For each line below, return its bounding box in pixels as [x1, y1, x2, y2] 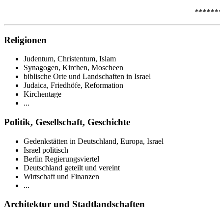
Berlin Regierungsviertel [24, 154, 99, 163]
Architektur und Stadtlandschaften [4, 199, 145, 210]
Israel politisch [24, 145, 68, 154]
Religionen [4, 34, 47, 45]
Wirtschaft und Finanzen [24, 172, 99, 181]
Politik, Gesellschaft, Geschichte [4, 117, 130, 128]
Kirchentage [24, 90, 61, 99]
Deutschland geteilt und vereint [24, 163, 120, 172]
